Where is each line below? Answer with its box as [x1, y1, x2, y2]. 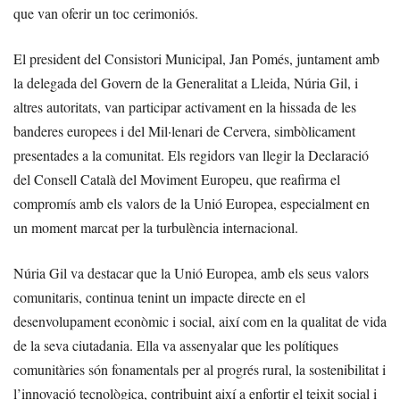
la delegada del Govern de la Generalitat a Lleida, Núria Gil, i [13, 73, 358, 92]
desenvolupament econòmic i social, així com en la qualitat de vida [13, 312, 387, 330]
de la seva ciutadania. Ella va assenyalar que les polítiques [13, 336, 338, 354]
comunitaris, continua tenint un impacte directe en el [13, 287, 305, 306]
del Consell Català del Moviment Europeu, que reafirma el [13, 170, 340, 188]
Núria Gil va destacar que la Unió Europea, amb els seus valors [13, 263, 369, 282]
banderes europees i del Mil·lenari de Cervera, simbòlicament [13, 121, 355, 140]
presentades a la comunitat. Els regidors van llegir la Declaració [13, 146, 369, 164]
